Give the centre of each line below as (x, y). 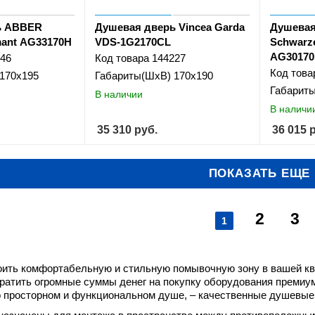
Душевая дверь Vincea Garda (170, 27)
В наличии (119, 94)
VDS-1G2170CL (133, 42)
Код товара (122, 58)
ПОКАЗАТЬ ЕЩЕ (259, 174)
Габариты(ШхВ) (133, 76)
